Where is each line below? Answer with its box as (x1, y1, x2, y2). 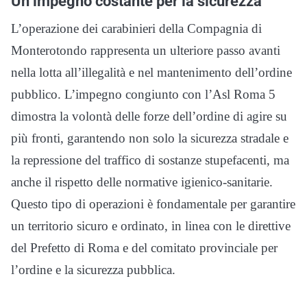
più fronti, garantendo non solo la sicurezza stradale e (11, 131, 288, 146)
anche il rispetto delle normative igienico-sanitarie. (11, 175, 273, 190)
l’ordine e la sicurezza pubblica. (11, 262, 175, 278)
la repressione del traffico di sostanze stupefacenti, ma (11, 153, 289, 168)
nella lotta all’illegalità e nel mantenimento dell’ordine (11, 65, 292, 80)
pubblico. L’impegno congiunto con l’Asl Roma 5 (11, 87, 275, 102)
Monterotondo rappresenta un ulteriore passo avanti (11, 43, 280, 58)
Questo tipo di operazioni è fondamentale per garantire (11, 197, 295, 212)
